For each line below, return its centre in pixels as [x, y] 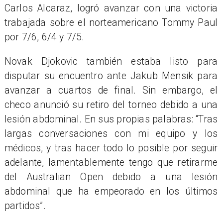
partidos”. [25, 206]
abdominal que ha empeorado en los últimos [111, 191]
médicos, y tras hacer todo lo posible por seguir [111, 148]
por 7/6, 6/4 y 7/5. [44, 37]
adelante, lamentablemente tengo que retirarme [111, 162]
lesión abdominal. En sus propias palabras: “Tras [111, 119]
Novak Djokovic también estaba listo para [111, 61]
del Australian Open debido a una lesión [111, 177]
